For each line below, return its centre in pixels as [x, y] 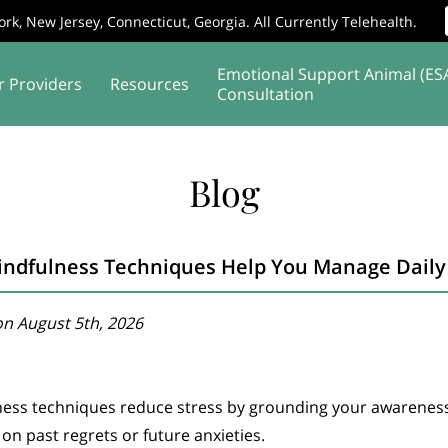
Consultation [265, 94]
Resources [149, 84]
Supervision [140, 118]
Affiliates [35, 118]
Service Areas [263, 118]
